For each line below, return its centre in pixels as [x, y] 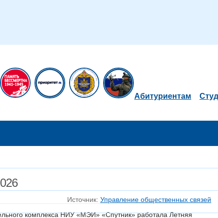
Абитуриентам [163, 96]
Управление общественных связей [156, 200]
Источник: [84, 200]
